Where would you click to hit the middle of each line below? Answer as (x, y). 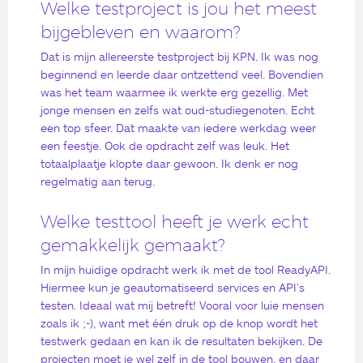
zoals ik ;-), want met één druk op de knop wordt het (179, 323)
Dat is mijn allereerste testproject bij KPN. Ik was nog (179, 57)
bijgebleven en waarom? (141, 32)
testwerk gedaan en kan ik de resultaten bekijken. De (181, 341)
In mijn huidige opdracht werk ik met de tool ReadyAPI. (186, 270)
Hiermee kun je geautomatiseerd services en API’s (173, 288)
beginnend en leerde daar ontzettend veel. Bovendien (182, 75)
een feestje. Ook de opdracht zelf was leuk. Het (165, 146)
